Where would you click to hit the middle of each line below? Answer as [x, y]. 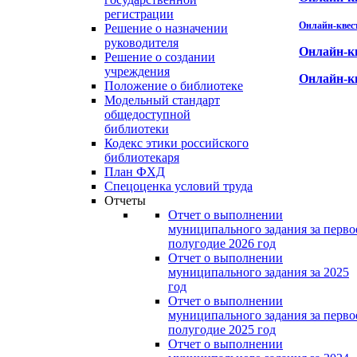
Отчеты [125, 200]
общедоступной [147, 114]
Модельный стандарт [162, 100]
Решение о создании [160, 57]
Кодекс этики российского [177, 143]
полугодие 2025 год [222, 330]
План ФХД [135, 172]
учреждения [137, 71]
